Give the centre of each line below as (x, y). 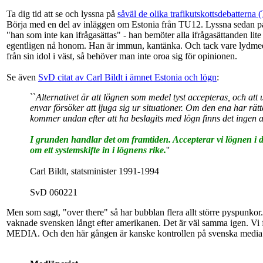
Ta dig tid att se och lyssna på (62, 14)
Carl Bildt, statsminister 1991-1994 (95, 171)
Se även (22, 77)
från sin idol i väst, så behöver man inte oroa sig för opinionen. (122, 56)
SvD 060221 (54, 193)
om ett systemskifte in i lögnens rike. (98, 150)
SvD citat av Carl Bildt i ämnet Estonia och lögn (127, 77)
